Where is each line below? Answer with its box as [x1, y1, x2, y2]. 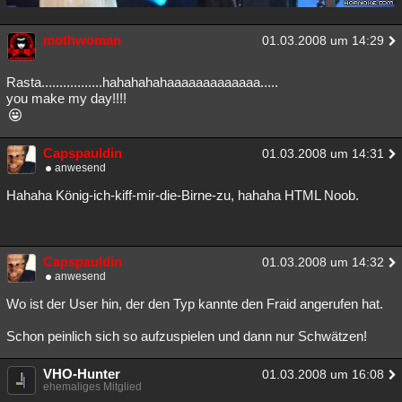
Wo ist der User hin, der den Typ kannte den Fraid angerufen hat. [6, 296, 383, 312]
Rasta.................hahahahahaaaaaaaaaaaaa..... [6, 74, 278, 91]
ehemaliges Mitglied [43, 380, 142, 394]
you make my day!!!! [6, 91, 127, 107]
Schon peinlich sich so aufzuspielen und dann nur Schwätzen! [6, 328, 367, 345]
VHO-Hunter [43, 366, 120, 382]
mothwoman [43, 32, 121, 48]
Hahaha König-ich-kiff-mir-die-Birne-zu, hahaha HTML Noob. [6, 188, 359, 204]
